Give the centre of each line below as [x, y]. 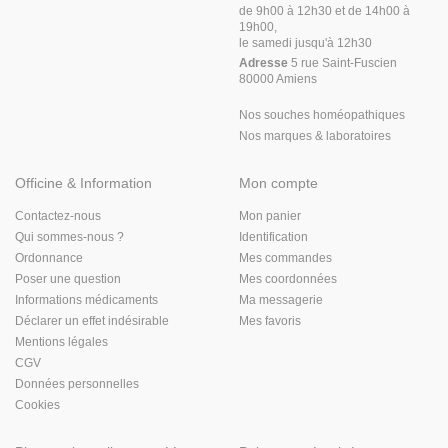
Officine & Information [83, 183]
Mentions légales [61, 342]
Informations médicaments [86, 300]
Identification [273, 237]
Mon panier [270, 216]
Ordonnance [49, 258]
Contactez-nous [58, 216]
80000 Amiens [278, 79]
